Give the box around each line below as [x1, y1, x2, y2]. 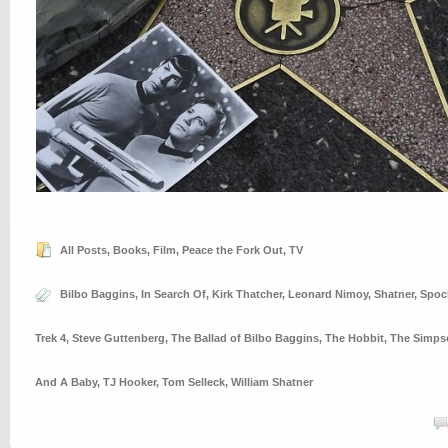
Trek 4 [35, 332, 66, 344]
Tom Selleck [162, 376, 225, 388]
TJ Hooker [103, 376, 156, 388]
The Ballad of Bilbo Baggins [171, 332, 319, 344]
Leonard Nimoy [288, 288, 368, 300]
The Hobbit [325, 332, 384, 344]
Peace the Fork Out [182, 244, 283, 256]
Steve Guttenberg [72, 332, 165, 344]
